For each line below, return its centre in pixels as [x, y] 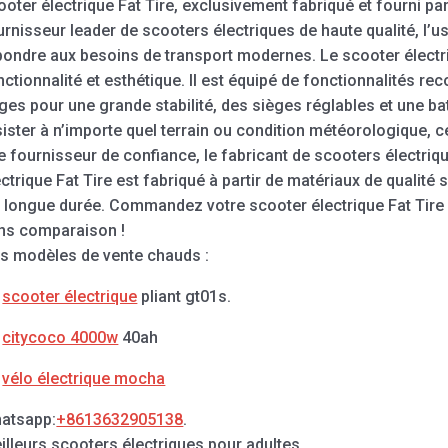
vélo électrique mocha [84, 378]
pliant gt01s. [184, 296]
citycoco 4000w [60, 337]
